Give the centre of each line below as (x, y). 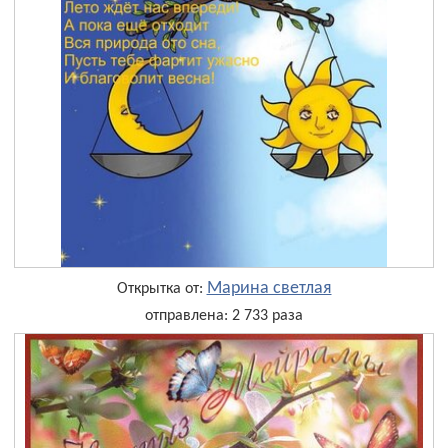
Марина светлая (269, 288)
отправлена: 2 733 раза (224, 315)
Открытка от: (161, 288)
